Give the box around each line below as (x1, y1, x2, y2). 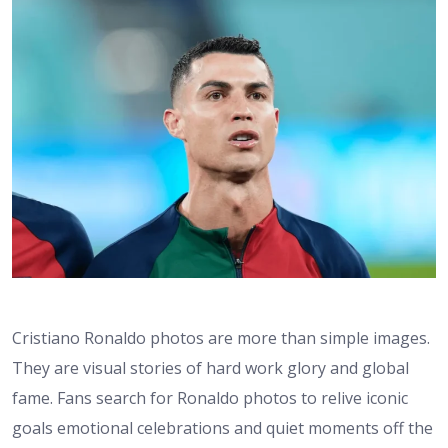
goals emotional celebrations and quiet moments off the (12, 417, 433, 440)
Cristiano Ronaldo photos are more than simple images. (12, 327, 430, 350)
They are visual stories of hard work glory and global (12, 357, 409, 380)
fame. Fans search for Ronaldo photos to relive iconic (12, 387, 408, 410)
